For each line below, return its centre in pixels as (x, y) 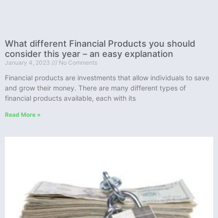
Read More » (23, 115)
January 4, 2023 (28, 63)
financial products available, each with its (70, 98)
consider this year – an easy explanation (89, 54)
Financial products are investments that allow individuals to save (107, 78)
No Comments (77, 63)
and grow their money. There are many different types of (95, 88)
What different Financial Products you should (100, 44)
